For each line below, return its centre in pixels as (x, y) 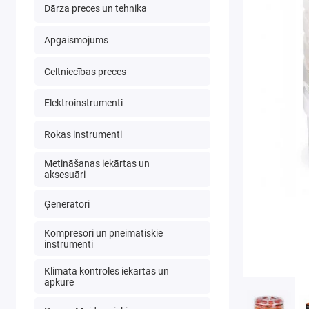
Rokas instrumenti (83, 135)
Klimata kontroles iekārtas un (106, 271)
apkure (59, 282)
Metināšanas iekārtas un (97, 164)
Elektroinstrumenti (83, 103)
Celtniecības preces (85, 71)
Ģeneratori (67, 204)
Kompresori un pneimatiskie (103, 233)
